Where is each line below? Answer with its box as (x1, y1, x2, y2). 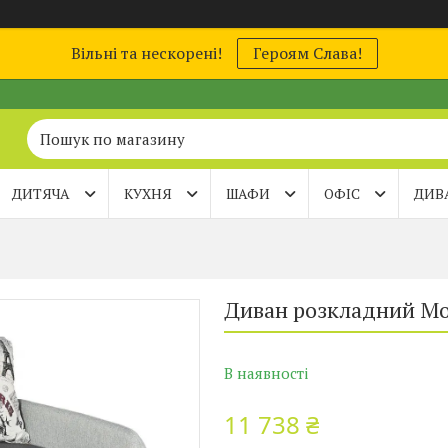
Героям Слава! (252, 42, 362, 64)
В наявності (224, 363, 308, 383)
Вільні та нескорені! (70, 42, 222, 64)
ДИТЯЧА (12, 184, 70, 203)
